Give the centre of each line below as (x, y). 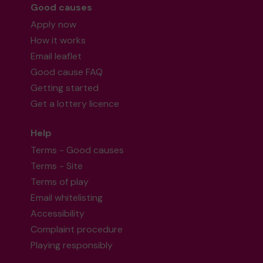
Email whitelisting (67, 198)
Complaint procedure (77, 229)
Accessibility (58, 213)
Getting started (65, 88)
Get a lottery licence (75, 104)
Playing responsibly (72, 245)
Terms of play (60, 182)
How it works (58, 40)
